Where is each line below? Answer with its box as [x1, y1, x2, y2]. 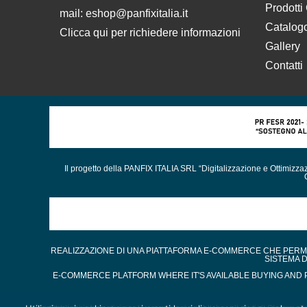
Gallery [265, 40, 300, 52]
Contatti [265, 59, 303, 71]
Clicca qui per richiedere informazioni [60, 26, 243, 38]
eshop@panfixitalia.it [86, 7, 188, 19]
